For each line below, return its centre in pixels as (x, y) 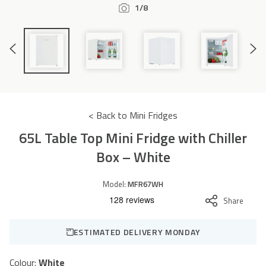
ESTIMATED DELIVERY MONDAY (137, 232)
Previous (41, 52)
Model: (115, 184)
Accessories (75, 38)
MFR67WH (145, 184)
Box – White (133, 156)
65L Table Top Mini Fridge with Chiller (133, 137)
